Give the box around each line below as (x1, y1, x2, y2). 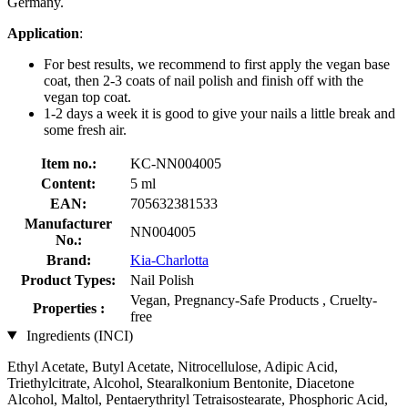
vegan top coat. (44, 88, 131, 105)
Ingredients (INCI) (22, 327, 133, 343)
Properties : (32, 300, 105, 316)
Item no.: (40, 155, 97, 171)
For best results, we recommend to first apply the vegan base (44, 56, 390, 72)
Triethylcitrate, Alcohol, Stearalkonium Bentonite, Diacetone (7, 374, 354, 391)
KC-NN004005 (130, 155, 221, 171)
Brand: (46, 251, 91, 268)
